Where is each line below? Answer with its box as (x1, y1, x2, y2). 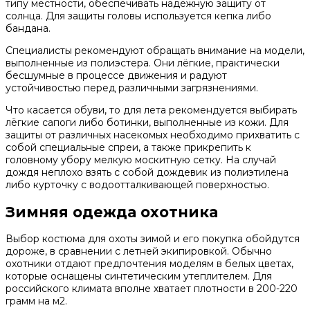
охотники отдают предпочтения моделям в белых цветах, (6, 257, 293, 271)
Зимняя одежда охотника (6, 203, 218, 221)
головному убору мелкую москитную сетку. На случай (6, 154, 276, 167)
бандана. (6, 22, 51, 35)
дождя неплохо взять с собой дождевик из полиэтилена (6, 166, 289, 179)
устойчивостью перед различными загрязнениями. (6, 82, 258, 95)
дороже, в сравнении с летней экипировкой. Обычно (6, 245, 272, 258)
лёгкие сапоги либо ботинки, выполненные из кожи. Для (6, 116, 289, 129)
